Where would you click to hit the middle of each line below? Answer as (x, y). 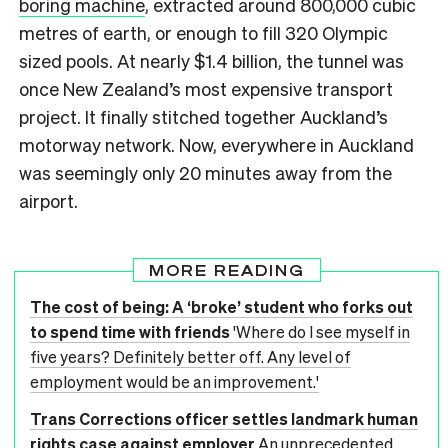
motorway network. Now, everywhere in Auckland (216, 144)
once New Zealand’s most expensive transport (206, 88)
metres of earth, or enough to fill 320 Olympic (203, 32)
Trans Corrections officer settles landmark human (224, 418)
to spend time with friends (130, 331)
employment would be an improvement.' (174, 381)
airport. (50, 200)
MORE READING (226, 269)
